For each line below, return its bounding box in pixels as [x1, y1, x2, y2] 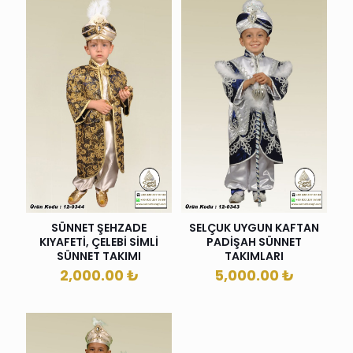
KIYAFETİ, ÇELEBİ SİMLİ [39, 234, 158, 251]
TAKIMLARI [225, 248, 284, 265]
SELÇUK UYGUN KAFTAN [189, 220, 319, 236]
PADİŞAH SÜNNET [206, 234, 302, 251]
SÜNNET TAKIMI [57, 248, 141, 265]
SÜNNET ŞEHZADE [51, 220, 147, 236]
